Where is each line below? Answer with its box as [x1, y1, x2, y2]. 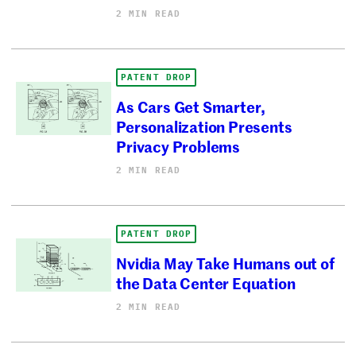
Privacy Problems [116, 134, 241, 157]
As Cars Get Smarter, [116, 95, 266, 117]
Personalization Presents [116, 114, 292, 137]
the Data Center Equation [116, 271, 296, 293]
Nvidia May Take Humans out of [116, 251, 335, 273]
